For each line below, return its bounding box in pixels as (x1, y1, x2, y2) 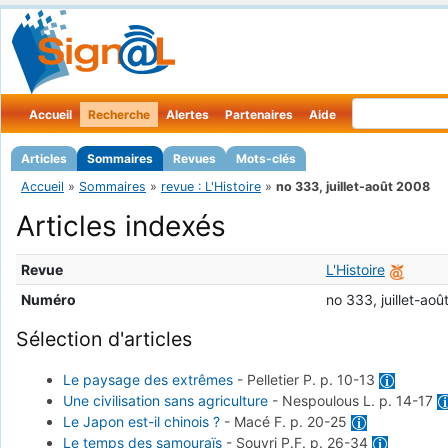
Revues (173, 151, 216, 166)
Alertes (166, 107, 209, 122)
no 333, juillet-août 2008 (276, 179, 430, 194)
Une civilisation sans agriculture (62, 392, 268, 410)
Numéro (20, 291, 76, 309)
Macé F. (233, 413, 290, 431)
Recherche (88, 107, 150, 122)
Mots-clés (236, 151, 296, 166)
